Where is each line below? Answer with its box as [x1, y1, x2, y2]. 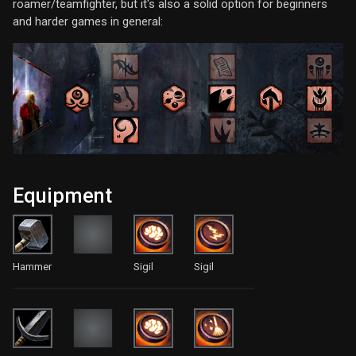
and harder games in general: [13, 14, 163, 29]
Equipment [13, 184, 112, 208]
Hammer [13, 261, 52, 273]
